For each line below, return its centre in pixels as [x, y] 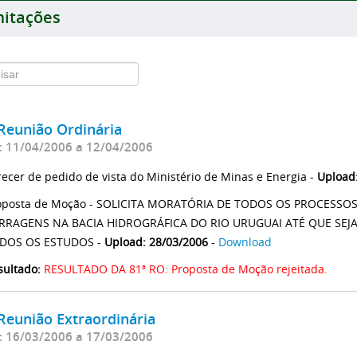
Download [245, 241]
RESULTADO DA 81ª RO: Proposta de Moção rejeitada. [186, 269]
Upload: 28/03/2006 [156, 241]
